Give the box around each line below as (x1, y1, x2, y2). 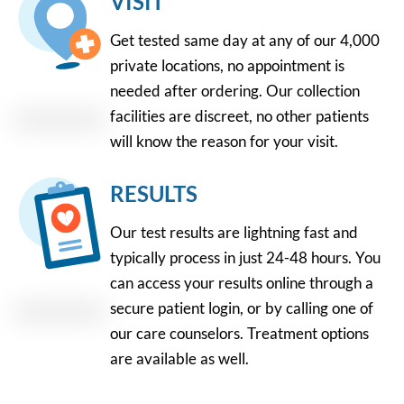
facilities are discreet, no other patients (110, 106, 369, 125)
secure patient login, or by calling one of (110, 298, 373, 318)
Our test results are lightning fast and (110, 223, 358, 243)
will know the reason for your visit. (110, 131, 338, 151)
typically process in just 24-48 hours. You (110, 248, 381, 268)
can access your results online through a (110, 273, 373, 293)
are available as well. (110, 349, 249, 369)
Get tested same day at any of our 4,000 (110, 30, 380, 50)
